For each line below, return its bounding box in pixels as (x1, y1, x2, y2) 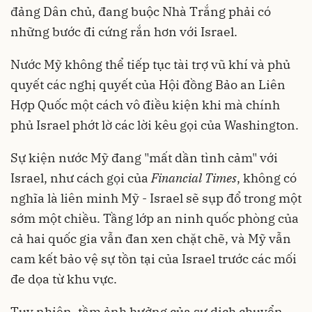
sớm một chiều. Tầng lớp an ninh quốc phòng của (10, 210, 299, 227)
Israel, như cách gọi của (10, 170, 151, 187)
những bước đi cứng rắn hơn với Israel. (10, 24, 237, 40)
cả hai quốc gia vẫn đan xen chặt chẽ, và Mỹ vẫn (10, 231, 291, 247)
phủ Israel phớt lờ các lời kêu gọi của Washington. (10, 117, 299, 134)
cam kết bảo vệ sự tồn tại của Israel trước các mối (10, 251, 297, 267)
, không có (237, 170, 297, 187)
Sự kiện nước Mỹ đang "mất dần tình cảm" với (10, 150, 278, 166)
